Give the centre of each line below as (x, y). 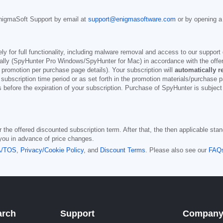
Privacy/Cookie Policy (52, 150)
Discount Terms (123, 150)
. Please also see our (177, 150)
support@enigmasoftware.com (132, 19)
